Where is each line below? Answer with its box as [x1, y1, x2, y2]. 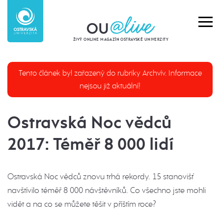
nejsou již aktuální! [80, 81, 140, 90]
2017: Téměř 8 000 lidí [7, 134, 174, 155]
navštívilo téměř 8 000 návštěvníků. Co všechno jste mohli [7, 185, 206, 195]
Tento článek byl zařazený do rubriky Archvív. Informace [18, 68, 202, 78]
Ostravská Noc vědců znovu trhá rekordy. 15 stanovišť [7, 171, 193, 182]
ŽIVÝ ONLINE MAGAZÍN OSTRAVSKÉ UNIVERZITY [73, 37, 168, 42]
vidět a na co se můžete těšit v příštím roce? [7, 199, 156, 209]
